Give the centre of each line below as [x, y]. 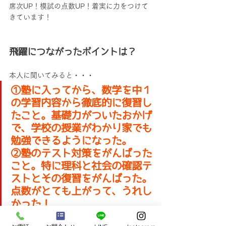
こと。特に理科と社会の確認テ [81, 166]
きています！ [30, 17]
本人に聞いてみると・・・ [51, 75]
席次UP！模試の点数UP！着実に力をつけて [79, 6]
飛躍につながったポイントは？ [73, 52]
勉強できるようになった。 [71, 140]
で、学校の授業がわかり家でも [81, 128]
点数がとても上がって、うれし [81, 191]
